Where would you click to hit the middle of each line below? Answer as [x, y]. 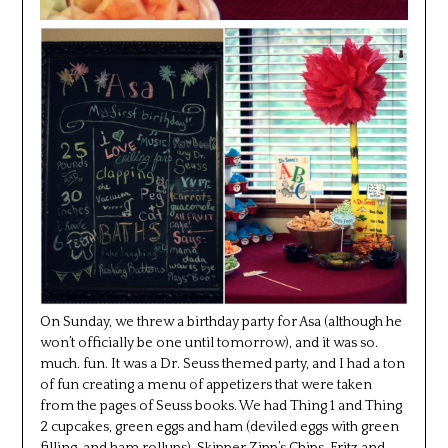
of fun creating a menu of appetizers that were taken [205, 385]
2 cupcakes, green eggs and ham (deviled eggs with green [219, 427]
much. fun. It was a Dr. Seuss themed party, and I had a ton [222, 364]
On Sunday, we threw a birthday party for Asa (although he [220, 322]
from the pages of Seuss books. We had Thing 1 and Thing [220, 406]
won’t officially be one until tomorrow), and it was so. [208, 343]
